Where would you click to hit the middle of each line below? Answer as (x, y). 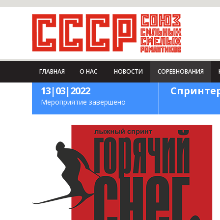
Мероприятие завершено (83, 102)
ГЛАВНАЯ (52, 71)
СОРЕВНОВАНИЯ (180, 71)
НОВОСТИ (128, 71)
